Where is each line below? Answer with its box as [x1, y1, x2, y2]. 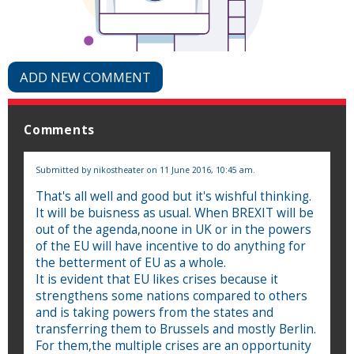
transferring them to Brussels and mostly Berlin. [36, 320, 316, 337]
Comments [24, 121, 96, 138]
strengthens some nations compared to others [36, 287, 307, 304]
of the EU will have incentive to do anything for [36, 237, 306, 254]
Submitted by [36, 164, 93, 175]
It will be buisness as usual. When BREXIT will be [36, 204, 314, 221]
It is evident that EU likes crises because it [36, 270, 278, 288]
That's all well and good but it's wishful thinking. [36, 187, 311, 205]
